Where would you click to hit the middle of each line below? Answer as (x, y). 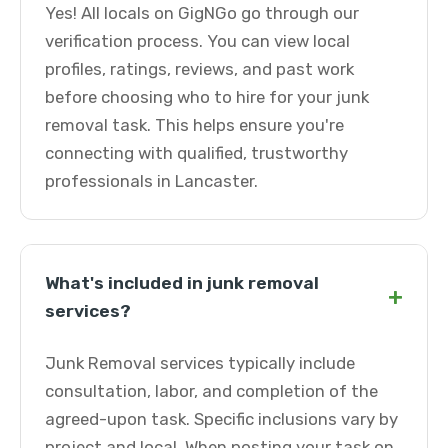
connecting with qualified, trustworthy (196, 153)
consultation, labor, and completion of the (211, 391)
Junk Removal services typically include (200, 363)
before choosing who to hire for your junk (207, 97)
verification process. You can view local (197, 41)
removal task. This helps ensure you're (194, 125)
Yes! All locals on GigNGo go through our (202, 13)
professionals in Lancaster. (151, 181)
